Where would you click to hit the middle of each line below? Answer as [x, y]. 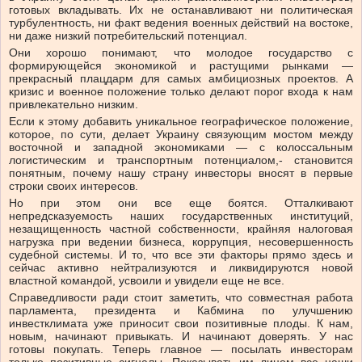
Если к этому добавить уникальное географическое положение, [181, 122]
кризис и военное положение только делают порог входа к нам [181, 92]
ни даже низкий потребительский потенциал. [128, 36]
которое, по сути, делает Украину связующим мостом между [181, 135]
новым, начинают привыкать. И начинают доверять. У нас [181, 337]
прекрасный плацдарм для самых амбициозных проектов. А [181, 79]
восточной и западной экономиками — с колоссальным [181, 147]
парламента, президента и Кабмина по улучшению [181, 311]
